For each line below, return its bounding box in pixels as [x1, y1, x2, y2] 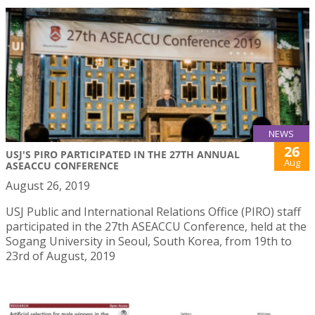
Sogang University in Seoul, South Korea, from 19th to [6, 233, 292, 249]
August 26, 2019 [6, 177, 90, 193]
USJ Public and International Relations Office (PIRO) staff [6, 203, 301, 219]
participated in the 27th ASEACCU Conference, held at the [6, 218, 307, 234]
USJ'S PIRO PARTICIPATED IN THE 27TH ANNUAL [6, 147, 240, 161]
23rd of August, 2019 [6, 247, 115, 264]
